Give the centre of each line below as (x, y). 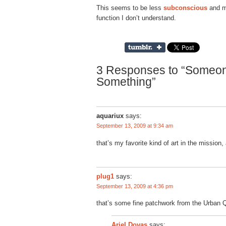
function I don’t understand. (136, 18)
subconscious (185, 8)
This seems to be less (130, 8)
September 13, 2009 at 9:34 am (135, 126)
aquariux (110, 116)
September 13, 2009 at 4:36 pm (135, 186)
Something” (126, 82)
